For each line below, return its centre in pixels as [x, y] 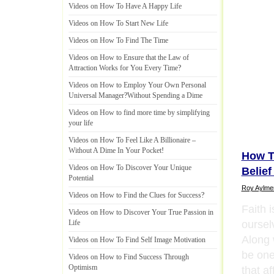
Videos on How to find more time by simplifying [139, 113]
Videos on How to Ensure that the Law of [129, 57]
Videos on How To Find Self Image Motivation [137, 240]
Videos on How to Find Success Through [129, 257]
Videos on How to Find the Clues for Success [135, 195]
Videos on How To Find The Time [118, 40]
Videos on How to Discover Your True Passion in [141, 212]
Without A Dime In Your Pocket [115, 150]
